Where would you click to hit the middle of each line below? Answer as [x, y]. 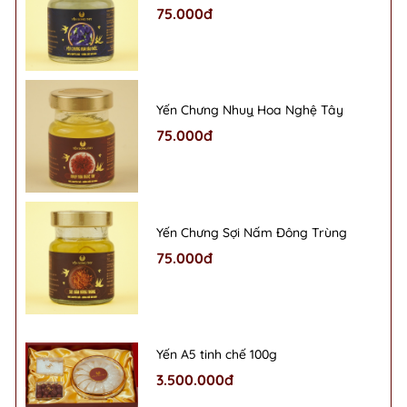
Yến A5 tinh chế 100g [217, 354]
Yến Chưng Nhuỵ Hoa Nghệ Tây [250, 110]
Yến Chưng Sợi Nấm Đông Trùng [252, 232]
